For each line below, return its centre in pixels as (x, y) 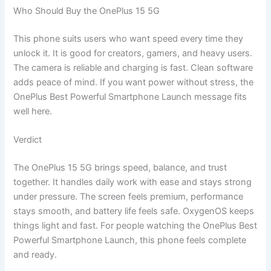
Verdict (28, 140)
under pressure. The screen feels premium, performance (129, 196)
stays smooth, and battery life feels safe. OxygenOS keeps (134, 211)
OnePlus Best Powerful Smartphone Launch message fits (130, 96)
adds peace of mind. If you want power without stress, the (134, 82)
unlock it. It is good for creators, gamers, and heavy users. (133, 53)
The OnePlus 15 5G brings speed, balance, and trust (120, 167)
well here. (33, 111)
